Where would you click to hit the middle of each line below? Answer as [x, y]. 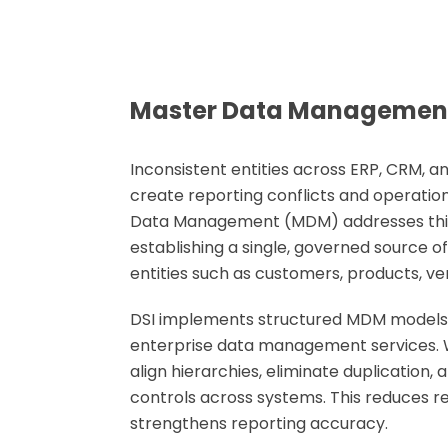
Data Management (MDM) [234, 221]
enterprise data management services [283, 345]
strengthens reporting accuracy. [259, 423]
